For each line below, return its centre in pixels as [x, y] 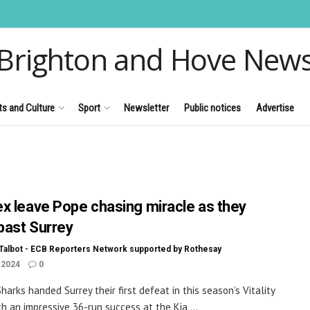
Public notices [212, 108]
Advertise [275, 108]
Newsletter [146, 108]
